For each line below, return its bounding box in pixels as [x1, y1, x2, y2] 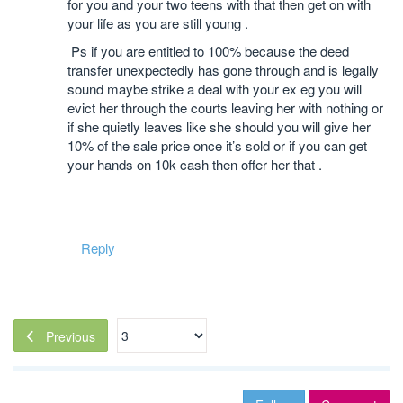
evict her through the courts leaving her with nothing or [67, 97, 383, 117]
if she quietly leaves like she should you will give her [67, 116, 371, 136]
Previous [46, 327, 95, 345]
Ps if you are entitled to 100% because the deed [67, 40, 349, 60]
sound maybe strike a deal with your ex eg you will [67, 78, 362, 98]
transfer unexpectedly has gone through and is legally [67, 59, 379, 79]
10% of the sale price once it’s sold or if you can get [67, 135, 367, 155]
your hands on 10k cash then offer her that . [67, 154, 322, 174]
